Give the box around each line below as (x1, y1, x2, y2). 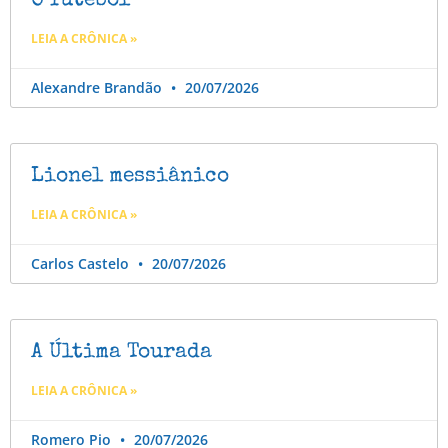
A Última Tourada (31, 342, 212, 364)
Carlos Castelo (31, 254, 133, 274)
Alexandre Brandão (31, 78, 166, 98)
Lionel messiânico (31, 166, 229, 188)
